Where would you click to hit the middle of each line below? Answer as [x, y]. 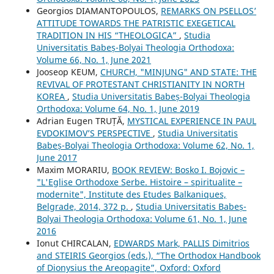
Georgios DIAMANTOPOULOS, [98, 10]
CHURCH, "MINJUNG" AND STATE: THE [178, 72]
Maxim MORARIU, [74, 169]
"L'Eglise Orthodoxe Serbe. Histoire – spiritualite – [139, 182]
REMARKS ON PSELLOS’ [208, 10]
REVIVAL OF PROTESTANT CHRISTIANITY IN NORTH [140, 84]
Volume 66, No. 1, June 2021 [94, 59]
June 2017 [57, 157]
